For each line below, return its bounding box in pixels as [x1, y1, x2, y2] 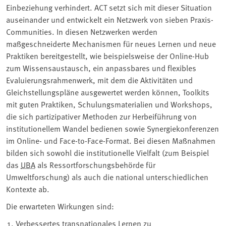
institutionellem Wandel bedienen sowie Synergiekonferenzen [6, 122, 219, 134]
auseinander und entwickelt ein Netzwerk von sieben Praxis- [6, 13, 213, 25]
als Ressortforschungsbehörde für [35, 158, 155, 170]
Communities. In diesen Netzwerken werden [6, 25, 157, 37]
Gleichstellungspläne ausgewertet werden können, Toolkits [6, 86, 209, 97]
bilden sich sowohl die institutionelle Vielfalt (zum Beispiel [6, 146, 209, 158]
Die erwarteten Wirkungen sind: [6, 200, 114, 211]
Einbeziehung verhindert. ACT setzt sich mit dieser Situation [6, 1, 212, 13]
